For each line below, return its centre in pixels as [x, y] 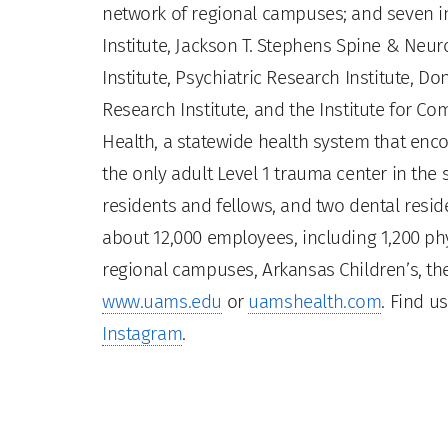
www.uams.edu [162, 301]
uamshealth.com [315, 301]
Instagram [142, 333]
